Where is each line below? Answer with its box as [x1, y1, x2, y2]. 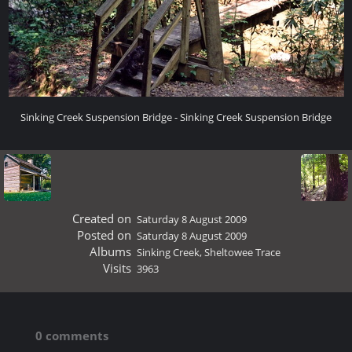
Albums [89, 244, 131, 259]
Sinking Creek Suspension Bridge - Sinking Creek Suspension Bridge [20, 110, 332, 124]
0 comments [35, 328, 108, 343]
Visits [102, 260, 131, 276]
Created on [71, 211, 131, 226]
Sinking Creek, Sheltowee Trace [137, 245, 280, 259]
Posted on [76, 227, 131, 243]
